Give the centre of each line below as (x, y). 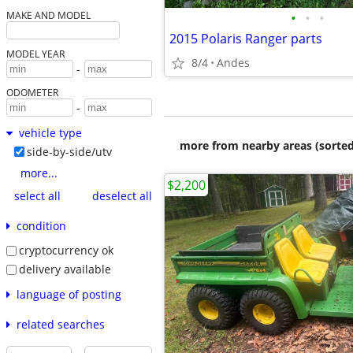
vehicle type (50, 133)
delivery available (65, 269)
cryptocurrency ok (66, 251)
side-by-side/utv (69, 152)
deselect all (122, 195)
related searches (60, 324)
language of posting (69, 294)
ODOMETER (32, 93)
